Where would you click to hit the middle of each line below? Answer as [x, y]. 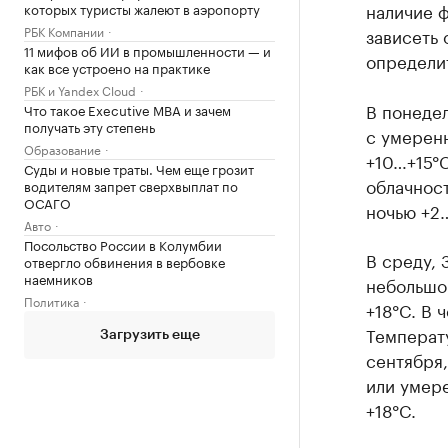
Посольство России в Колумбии [123, 244]
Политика [51, 300]
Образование [62, 148]
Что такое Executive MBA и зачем [127, 109]
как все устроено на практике [117, 67]
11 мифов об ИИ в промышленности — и [147, 50]
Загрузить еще [149, 335]
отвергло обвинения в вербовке [124, 261]
